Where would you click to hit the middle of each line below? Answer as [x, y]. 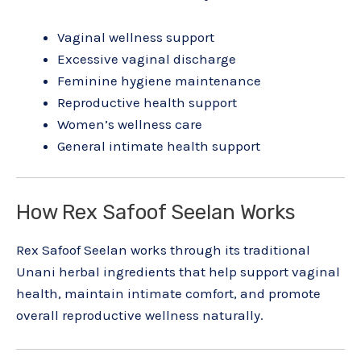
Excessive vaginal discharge [147, 58]
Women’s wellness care [130, 124]
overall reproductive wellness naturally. [140, 315]
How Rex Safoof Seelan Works [156, 212]
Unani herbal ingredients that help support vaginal [178, 272]
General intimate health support [159, 145]
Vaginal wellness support [136, 37]
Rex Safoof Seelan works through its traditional [163, 250]
